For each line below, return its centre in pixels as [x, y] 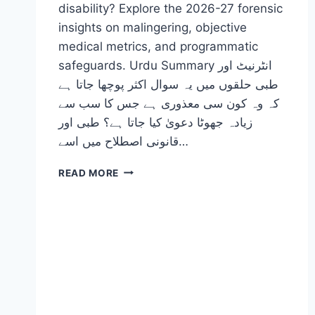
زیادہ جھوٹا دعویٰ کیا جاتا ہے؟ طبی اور [155, 122]
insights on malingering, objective [153, 27]
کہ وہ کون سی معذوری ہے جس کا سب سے [169, 103]
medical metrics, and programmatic [158, 46]
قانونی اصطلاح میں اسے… [184, 141]
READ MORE [89, 173]
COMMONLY [149, 228]
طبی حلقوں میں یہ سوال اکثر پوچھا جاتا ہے [168, 84]
